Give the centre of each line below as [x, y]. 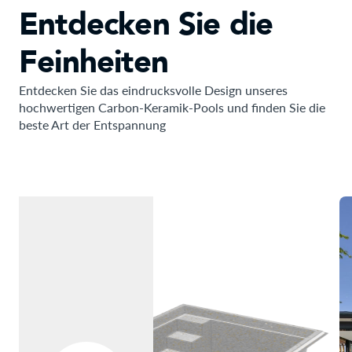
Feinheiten [93, 62]
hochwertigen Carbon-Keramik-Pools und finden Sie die [172, 107]
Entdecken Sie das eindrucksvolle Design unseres [153, 90]
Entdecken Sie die [146, 25]
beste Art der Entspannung [92, 125]
